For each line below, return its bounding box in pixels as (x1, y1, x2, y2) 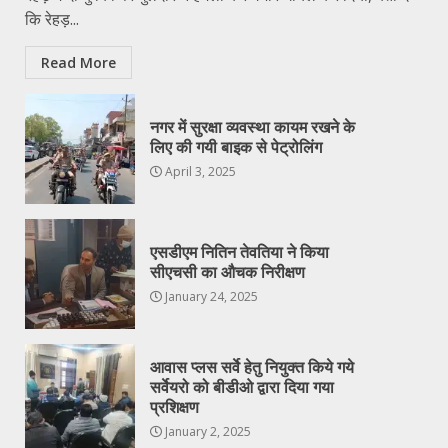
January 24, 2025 (162, 287, 258, 305)
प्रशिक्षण (150, 397, 199, 417)
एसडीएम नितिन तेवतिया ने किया (150, 242, 329, 262)
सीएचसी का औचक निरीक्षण (150, 262, 305, 282)
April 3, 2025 (162, 162, 236, 180)
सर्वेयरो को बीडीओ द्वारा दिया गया (150, 377, 334, 397)
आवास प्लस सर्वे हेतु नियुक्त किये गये (150, 357, 354, 377)
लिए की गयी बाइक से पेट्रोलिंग (150, 137, 322, 157)
